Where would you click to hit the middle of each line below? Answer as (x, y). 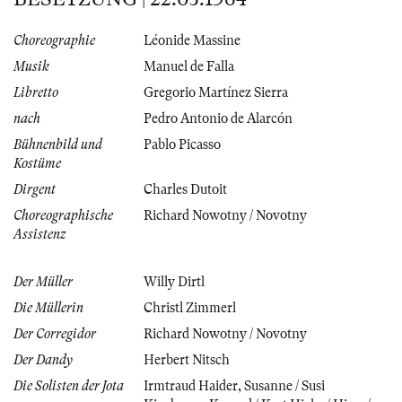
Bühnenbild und (58, 144)
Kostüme (37, 163)
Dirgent (35, 189)
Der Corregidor (55, 333)
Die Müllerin (48, 307)
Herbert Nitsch (187, 359)
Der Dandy (43, 359)
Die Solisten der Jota (69, 385)
